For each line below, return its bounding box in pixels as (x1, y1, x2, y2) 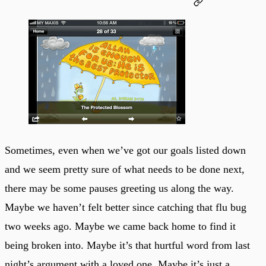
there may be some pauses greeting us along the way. (5, 182, 234, 194)
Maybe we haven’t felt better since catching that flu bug (5, 201, 246, 213)
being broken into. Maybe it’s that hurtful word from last (5, 239, 250, 251)
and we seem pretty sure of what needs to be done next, (5, 163, 245, 175)
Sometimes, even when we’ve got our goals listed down (5, 144, 246, 156)
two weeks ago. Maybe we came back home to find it (5, 220, 236, 232)
